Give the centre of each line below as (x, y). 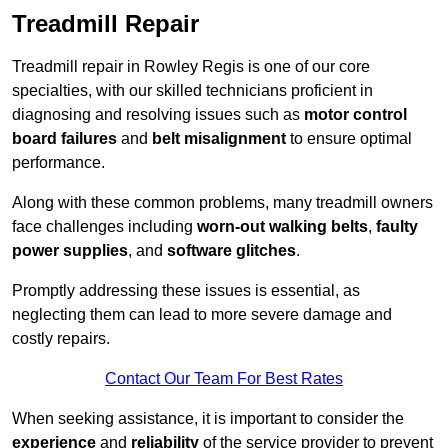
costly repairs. (61, 339)
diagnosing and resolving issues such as (158, 115)
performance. (58, 163)
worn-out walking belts (282, 227)
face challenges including (104, 227)
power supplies (70, 251)
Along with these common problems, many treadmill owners (222, 203)
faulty (397, 227)
